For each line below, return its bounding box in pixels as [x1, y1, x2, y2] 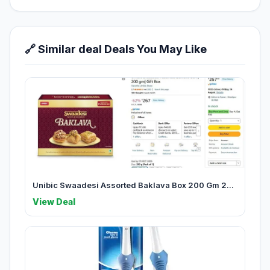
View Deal [33, 196, 75, 207]
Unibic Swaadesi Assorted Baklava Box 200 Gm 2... [33, 180, 234, 190]
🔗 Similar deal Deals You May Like [25, 43, 207, 56]
